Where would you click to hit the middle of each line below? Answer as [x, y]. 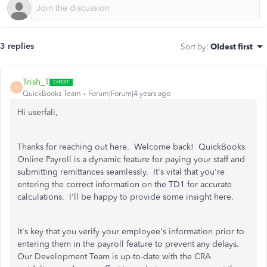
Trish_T [36, 82]
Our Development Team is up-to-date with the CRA [114, 257]
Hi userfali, [38, 112]
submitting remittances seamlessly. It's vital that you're [121, 172]
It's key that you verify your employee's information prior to [131, 232]
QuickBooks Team [52, 94]
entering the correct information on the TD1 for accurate [125, 184]
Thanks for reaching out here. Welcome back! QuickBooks [131, 147]
